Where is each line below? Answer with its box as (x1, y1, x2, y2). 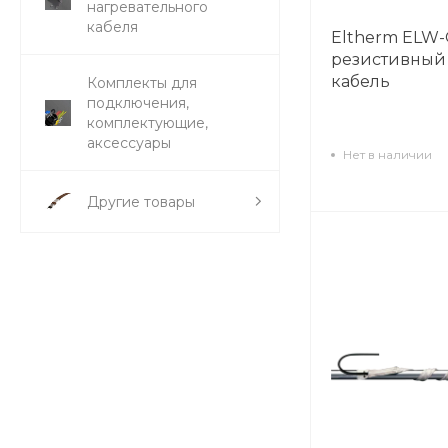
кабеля (87, 17, 138, 36)
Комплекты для (87, 73, 197, 92)
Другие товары (87, 192, 195, 211)
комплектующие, (87, 113, 208, 132)
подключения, (87, 93, 189, 112)
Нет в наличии (343, 147, 432, 163)
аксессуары (87, 133, 171, 152)
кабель (331, 72, 390, 92)
